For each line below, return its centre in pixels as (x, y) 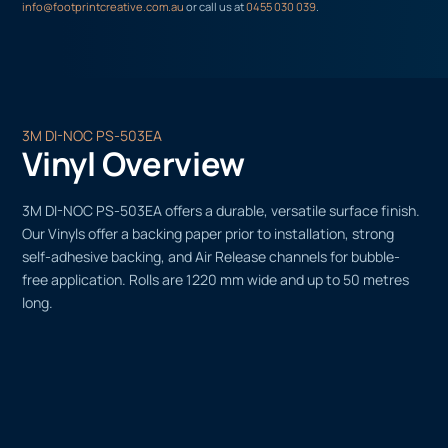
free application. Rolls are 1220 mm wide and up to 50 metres (216, 280)
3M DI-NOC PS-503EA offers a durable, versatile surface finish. (221, 211)
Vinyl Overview (134, 164)
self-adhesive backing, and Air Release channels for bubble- (211, 257)
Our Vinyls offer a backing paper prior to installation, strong (208, 234)
